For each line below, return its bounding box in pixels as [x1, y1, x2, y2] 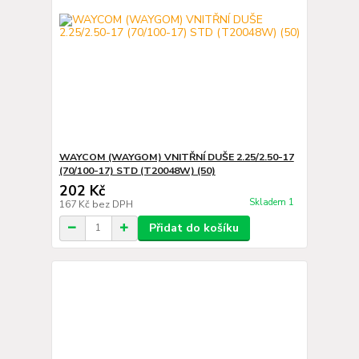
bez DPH [91, 197, 133, 211]
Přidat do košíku [148, 220, 239, 236]
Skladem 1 [248, 196, 296, 208]
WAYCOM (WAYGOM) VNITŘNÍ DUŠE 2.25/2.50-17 [58, 150, 294, 163]
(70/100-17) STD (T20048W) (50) [58, 163, 216, 177]
